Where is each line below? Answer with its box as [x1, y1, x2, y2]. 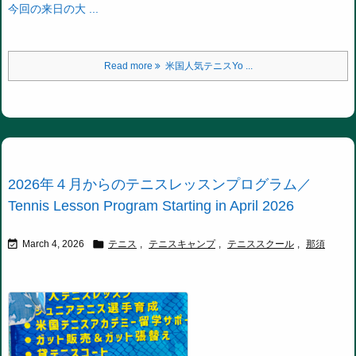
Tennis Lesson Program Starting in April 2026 [8, 198, 294, 215]
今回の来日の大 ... [8, 2, 99, 16]
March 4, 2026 [22, 238, 84, 250]
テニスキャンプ [149, 238, 215, 250]
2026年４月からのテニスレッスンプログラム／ [8, 176, 311, 193]
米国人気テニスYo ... [160, 60, 253, 72]
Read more [103, 60, 155, 72]
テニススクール [227, 238, 294, 250]
